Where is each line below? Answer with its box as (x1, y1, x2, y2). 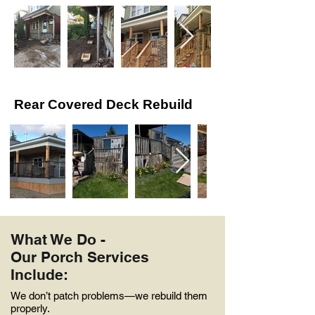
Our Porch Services (11, 248, 149, 266)
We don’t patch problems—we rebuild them (11, 290, 207, 302)
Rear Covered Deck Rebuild (14, 97, 193, 112)
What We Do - (11, 231, 105, 248)
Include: (11, 266, 68, 283)
